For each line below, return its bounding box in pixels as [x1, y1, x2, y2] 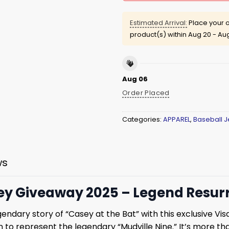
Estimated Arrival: [130, 17, 187, 28]
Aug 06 [122, 74, 148, 84]
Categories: [122, 114, 163, 124]
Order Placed [122, 87, 170, 98]
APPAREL [163, 114, 190, 124]
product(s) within [130, 29, 188, 39]
